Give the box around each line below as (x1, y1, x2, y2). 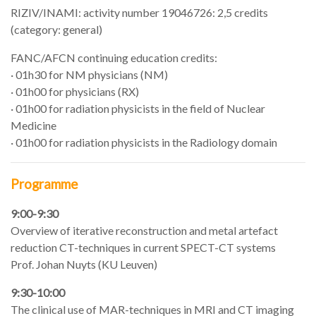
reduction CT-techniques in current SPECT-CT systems (11, 240, 276, 254)
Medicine (11, 118, 56, 132)
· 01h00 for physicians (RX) (11, 84, 139, 98)
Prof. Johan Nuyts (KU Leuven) (11, 257, 157, 271)
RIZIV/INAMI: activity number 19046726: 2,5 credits (11, 5, 268, 19)
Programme (11, 176, 80, 192)
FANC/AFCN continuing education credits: (11, 50, 217, 64)
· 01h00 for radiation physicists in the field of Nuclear (11, 101, 265, 115)
